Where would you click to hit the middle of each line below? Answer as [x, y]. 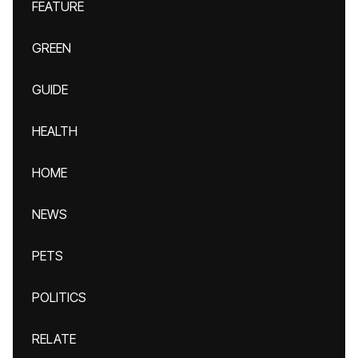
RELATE [54, 339]
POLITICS [59, 297]
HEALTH [55, 131]
